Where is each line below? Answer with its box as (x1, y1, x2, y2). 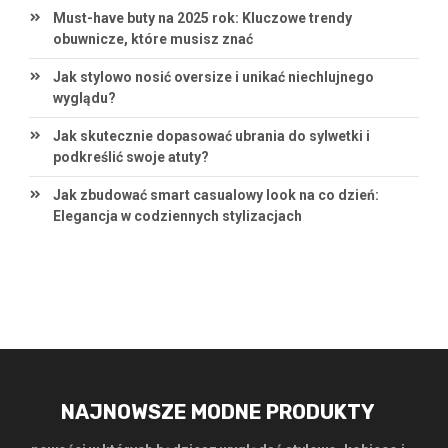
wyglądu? (52, 90, 116, 107)
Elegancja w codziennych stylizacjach (52, 208, 302, 225)
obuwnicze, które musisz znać (52, 31, 253, 48)
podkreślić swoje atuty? (52, 149, 209, 166)
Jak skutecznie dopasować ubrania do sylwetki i (52, 128, 370, 145)
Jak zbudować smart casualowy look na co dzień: (52, 187, 379, 204)
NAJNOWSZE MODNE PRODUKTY (60, 400, 375, 425)
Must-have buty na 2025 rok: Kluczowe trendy (52, 10, 352, 27)
